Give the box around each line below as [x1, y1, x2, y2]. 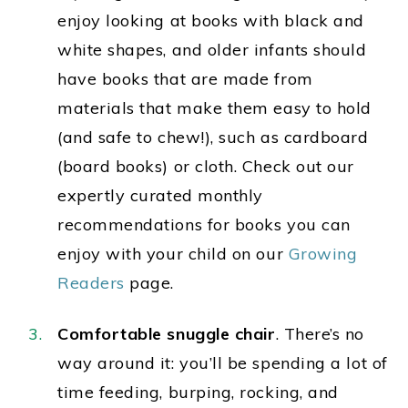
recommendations [57, 214, 203, 236]
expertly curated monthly [57, 185, 263, 207]
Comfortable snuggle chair [57, 323, 276, 345]
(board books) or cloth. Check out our [57, 156, 354, 178]
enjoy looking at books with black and [57, 10, 364, 32]
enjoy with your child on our [57, 243, 289, 265]
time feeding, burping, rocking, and [57, 382, 339, 403]
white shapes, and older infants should [57, 39, 367, 61]
